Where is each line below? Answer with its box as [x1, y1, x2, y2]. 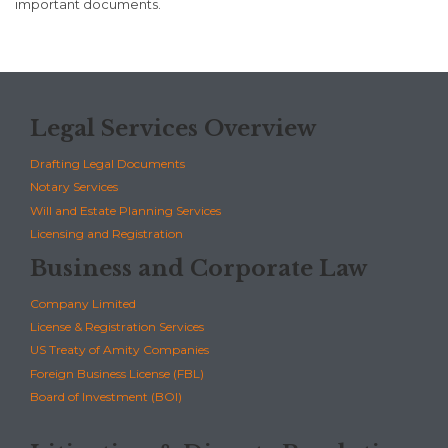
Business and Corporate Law [30, 254, 367, 282]
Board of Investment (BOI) [30, 388, 182, 404]
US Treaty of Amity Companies [30, 342, 209, 358]
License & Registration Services [30, 319, 204, 335]
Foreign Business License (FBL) [30, 365, 204, 381]
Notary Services [30, 179, 118, 195]
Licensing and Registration [30, 225, 183, 241]
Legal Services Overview [30, 114, 316, 142]
